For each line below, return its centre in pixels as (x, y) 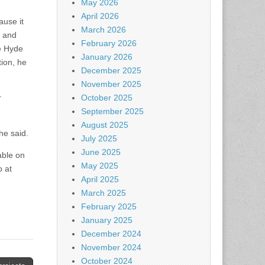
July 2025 (99, 139)
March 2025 (104, 193)
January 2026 (107, 57)
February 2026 (109, 43)
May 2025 (100, 166)
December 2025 (111, 71)
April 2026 (100, 16)
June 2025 (101, 152)
